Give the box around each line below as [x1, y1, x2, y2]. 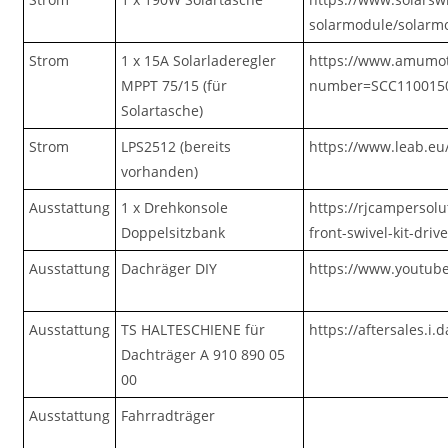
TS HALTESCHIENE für [121, 320, 266, 339]
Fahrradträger [121, 406, 216, 425]
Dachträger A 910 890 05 [121, 345, 286, 364]
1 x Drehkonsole [121, 198, 229, 217]
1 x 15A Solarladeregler [121, 51, 277, 70]
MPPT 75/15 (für [121, 76, 228, 95]
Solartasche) [121, 101, 204, 120]
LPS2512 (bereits [121, 137, 232, 156]
